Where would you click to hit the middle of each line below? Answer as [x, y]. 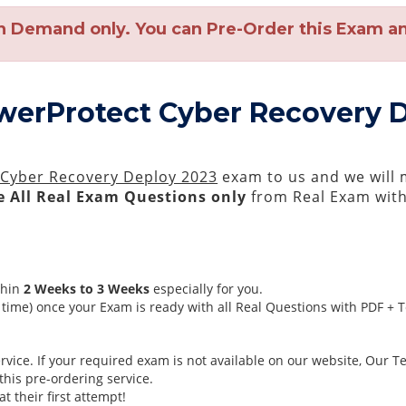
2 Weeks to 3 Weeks [87, 289]
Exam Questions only [162, 197]
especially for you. [207, 289]
